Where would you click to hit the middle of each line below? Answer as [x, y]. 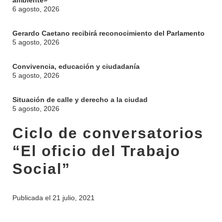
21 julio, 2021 [74, 198]
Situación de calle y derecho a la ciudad [80, 100]
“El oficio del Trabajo [96, 151]
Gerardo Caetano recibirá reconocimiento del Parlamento [109, 33]
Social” [41, 169]
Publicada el [32, 198]
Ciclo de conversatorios [108, 133]
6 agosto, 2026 [36, 9]
